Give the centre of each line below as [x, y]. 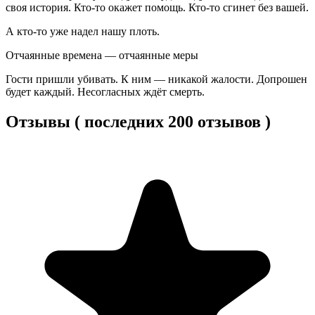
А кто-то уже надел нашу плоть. [83, 31]
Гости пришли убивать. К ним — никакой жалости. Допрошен [156, 79]
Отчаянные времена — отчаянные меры [102, 55]
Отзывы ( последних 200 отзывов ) [138, 121]
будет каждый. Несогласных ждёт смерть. [105, 91]
